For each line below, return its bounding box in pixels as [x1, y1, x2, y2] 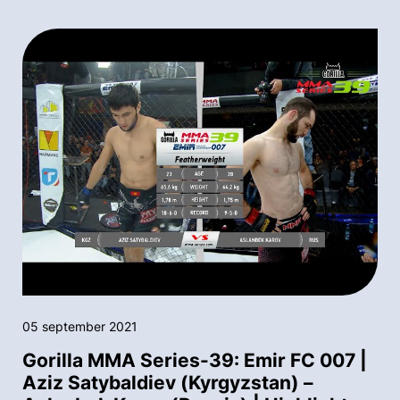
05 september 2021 [22, 318, 137, 334]
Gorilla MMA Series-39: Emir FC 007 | [22, 348, 367, 371]
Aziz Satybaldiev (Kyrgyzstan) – [22, 371, 313, 394]
